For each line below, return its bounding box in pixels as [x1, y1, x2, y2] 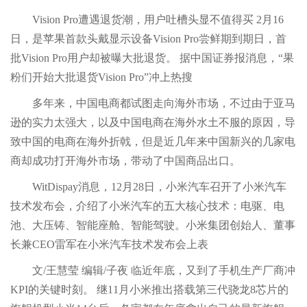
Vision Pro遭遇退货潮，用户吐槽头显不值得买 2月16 [10, 14, 284, 25]
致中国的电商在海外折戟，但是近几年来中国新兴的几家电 [10, 136, 295, 147]
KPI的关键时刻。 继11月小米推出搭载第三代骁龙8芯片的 [10, 284, 288, 295]
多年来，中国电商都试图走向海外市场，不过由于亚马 [10, 97, 295, 109]
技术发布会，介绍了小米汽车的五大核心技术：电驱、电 [10, 200, 284, 212]
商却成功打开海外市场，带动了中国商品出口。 [10, 155, 241, 167]
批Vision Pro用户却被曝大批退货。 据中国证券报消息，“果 [10, 52, 294, 64]
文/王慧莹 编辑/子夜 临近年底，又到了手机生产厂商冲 [10, 265, 295, 276]
